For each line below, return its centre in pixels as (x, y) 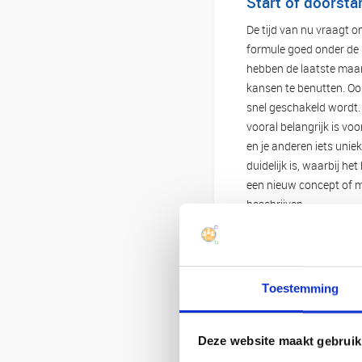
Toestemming (301, 288)
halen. (324, 305)
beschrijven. (276, 204)
